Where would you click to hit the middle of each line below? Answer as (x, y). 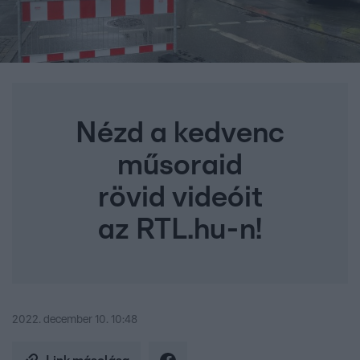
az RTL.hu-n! (180, 230)
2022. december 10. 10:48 (75, 320)
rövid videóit (180, 198)
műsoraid (180, 166)
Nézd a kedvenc (180, 134)
